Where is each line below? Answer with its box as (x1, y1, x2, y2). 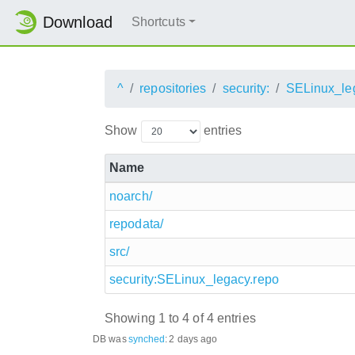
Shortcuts (131, 15, 185, 29)
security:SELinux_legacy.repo (109, 272, 279, 286)
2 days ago (169, 333, 218, 345)
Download (43, 13, 113, 32)
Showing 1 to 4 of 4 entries (105, 311, 256, 326)
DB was (93, 333, 127, 345)
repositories (139, 81, 207, 95)
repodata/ (109, 216, 163, 231)
